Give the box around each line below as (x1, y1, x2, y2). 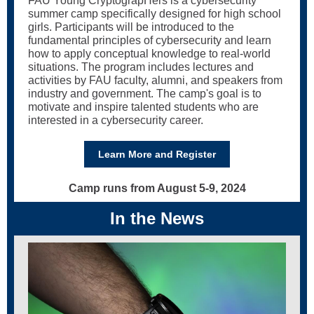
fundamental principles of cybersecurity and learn (28, 34, 271, 46)
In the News (110, 209, 204, 228)
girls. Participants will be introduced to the (28, 21, 234, 33)
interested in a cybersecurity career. (28, 114, 203, 126)
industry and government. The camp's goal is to (28, 88, 261, 100)
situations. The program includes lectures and (28, 61, 254, 73)
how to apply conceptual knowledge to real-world (28, 48, 271, 60)
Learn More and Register (98, 149, 216, 160)
